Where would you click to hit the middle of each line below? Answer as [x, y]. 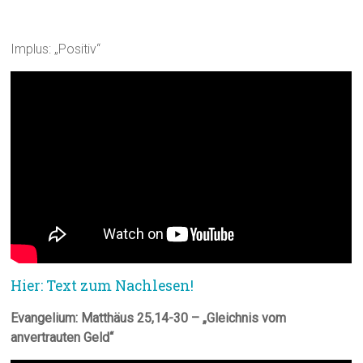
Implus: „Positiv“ [56, 49]
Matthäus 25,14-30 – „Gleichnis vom [184, 318]
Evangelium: [45, 318]
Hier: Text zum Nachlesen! [102, 286]
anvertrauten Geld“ [62, 338]
